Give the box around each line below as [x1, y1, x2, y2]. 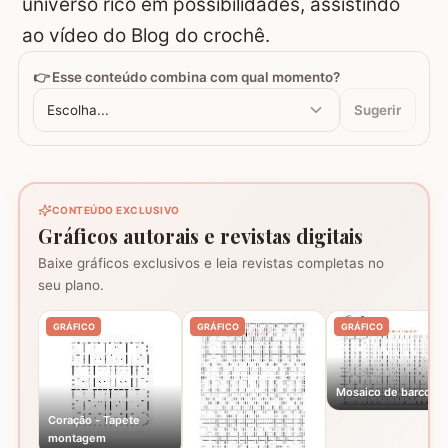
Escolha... [47, 101, 109, 118]
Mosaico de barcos [336, 385, 437, 400]
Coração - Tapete [48, 412, 140, 427]
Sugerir [354, 101, 401, 118]
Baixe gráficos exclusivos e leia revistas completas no [38, 255, 384, 272]
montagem [48, 430, 106, 445]
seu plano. [38, 277, 104, 294]
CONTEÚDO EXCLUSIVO [51, 204, 180, 217]
